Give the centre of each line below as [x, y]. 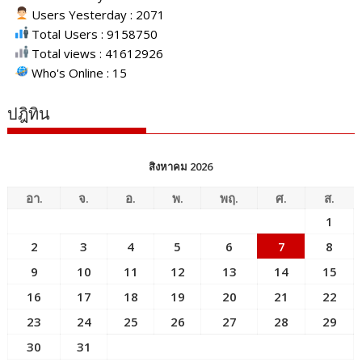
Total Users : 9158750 [93, 34]
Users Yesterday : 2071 [97, 15]
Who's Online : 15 [78, 73]
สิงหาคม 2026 [181, 167]
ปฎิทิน [29, 114]
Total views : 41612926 [96, 54]
